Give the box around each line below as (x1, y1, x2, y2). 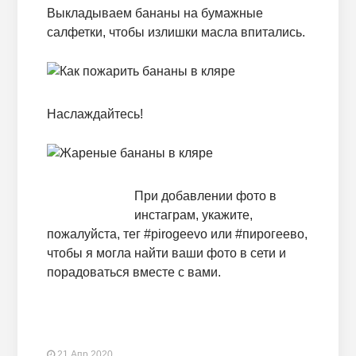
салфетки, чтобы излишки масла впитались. (46, 25, 305, 40)
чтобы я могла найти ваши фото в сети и (46, 246, 286, 261)
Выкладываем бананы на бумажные (46, 6, 263, 21)
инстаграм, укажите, (133, 208, 253, 222)
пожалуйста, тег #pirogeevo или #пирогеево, (46, 227, 308, 242)
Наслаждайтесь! (46, 107, 143, 122)
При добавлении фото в (133, 189, 277, 203)
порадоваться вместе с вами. (46, 265, 221, 280)
